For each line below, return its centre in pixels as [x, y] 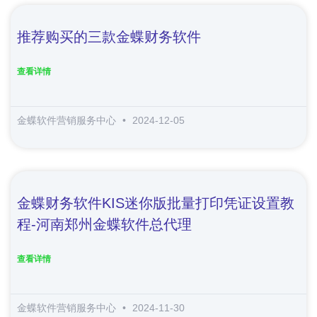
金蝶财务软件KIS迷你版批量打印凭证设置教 [156, 203]
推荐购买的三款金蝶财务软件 [109, 36]
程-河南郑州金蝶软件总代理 [104, 224]
